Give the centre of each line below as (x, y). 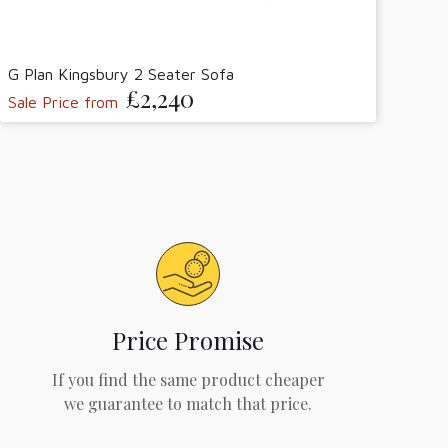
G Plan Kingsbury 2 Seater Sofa (121, 73)
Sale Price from (63, 101)
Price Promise (188, 340)
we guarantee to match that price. (188, 404)
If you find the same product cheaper (188, 380)
